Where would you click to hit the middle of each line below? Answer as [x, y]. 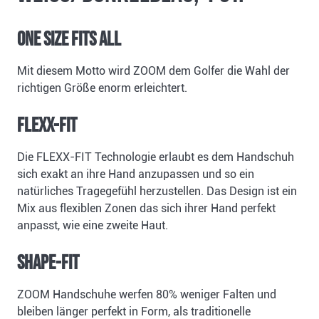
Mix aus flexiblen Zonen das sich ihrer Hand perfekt [146, 209]
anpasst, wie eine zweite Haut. [93, 226]
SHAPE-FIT [48, 263]
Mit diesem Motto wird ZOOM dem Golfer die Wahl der [153, 71]
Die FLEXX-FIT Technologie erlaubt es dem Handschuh [156, 157]
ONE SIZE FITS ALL [69, 40]
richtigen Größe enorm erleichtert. [102, 88]
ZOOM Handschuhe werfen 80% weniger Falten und [147, 295]
